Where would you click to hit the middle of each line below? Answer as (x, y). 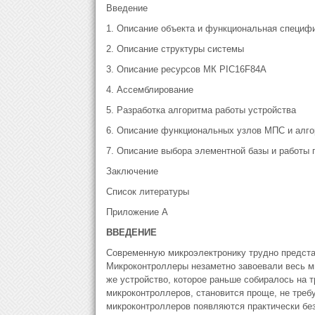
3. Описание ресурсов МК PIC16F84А (186, 69)
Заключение (132, 171)
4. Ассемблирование (149, 90)
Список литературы (147, 192)
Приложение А (137, 212)
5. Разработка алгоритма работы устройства (201, 110)
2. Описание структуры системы (175, 49)
